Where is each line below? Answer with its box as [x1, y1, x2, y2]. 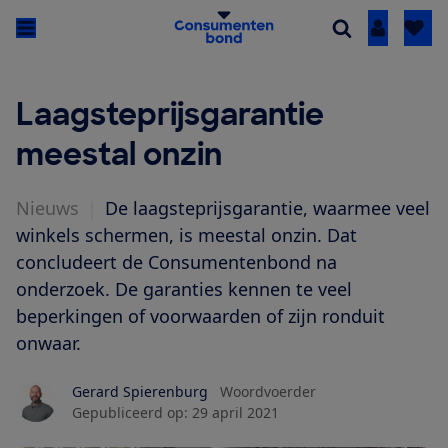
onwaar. [16, 331, 81, 356]
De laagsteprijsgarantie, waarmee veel [105, 196, 430, 221]
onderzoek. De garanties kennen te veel [16, 277, 352, 302]
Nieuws [16, 196, 79, 221]
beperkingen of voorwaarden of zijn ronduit [16, 304, 385, 329]
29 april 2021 [192, 403, 279, 423]
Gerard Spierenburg [72, 382, 208, 402]
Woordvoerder [220, 382, 316, 402]
